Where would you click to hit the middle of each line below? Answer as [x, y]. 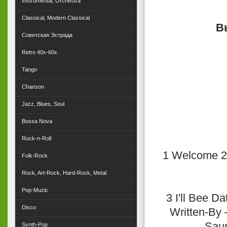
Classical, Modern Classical [56, 18]
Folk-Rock [35, 156]
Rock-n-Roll [36, 138]
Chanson [33, 87]
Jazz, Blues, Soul [43, 104]
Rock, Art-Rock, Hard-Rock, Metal [64, 173]
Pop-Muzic [35, 190]
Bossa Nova [37, 121]
